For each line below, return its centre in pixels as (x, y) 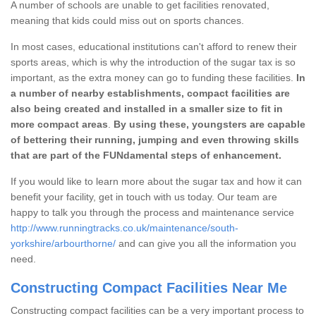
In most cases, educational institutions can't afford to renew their (154, 46)
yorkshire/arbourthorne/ (63, 243)
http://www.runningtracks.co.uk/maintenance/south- (124, 227)
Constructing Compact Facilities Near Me (149, 287)
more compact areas (59, 124)
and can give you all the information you (206, 243)
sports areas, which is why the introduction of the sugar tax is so (153, 62)
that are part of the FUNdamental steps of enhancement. (146, 155)
